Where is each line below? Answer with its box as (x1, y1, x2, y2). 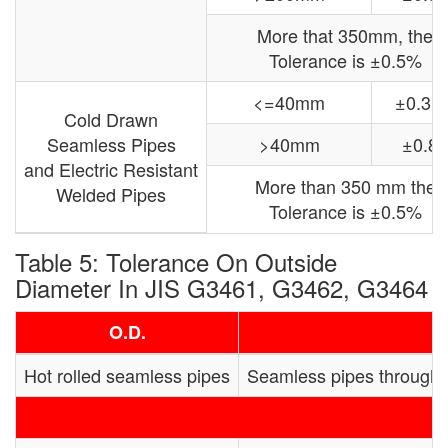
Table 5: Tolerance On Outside (15, 243, 337, 279)
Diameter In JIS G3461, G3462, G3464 (15, 269, 428, 305)
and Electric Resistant (24, 155, 198, 182)
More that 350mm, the (257, 21, 433, 48)
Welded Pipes (56, 180, 166, 207)
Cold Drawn (64, 105, 158, 132)
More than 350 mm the (254, 172, 436, 199)
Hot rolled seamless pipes (24, 361, 230, 388)
